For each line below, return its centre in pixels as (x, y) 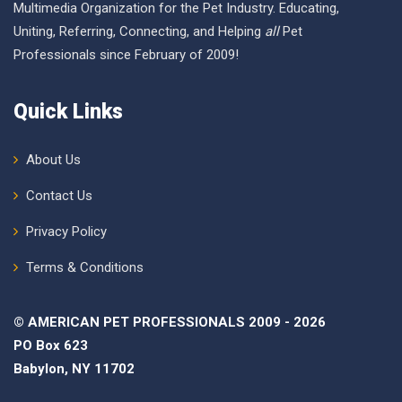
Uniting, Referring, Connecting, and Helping (139, 31)
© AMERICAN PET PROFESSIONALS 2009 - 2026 (170, 322)
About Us (53, 160)
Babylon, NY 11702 (74, 369)
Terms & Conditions (85, 267)
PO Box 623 (51, 345)
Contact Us (59, 196)
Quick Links (68, 112)
